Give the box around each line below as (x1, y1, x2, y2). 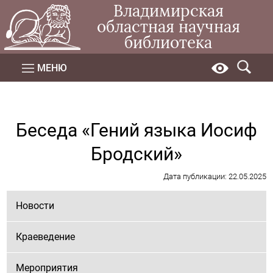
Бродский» (91, 143, 182, 165)
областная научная (96, 17, 240, 37)
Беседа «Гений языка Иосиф (16, 119, 257, 141)
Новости (16, 200, 55, 212)
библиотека (124, 33, 213, 52)
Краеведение (16, 231, 76, 243)
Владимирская (113, 1, 224, 21)
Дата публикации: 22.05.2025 (163, 172, 266, 182)
